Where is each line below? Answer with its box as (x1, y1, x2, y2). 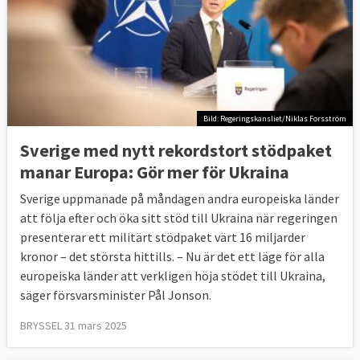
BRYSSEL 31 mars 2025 (20, 318, 127, 333)
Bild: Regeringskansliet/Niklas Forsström (203, 112, 346, 124)
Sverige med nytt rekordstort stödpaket (20, 139, 332, 162)
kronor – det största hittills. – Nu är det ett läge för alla (20, 248, 325, 265)
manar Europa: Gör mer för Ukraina (20, 161, 289, 184)
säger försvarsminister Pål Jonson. (20, 287, 211, 304)
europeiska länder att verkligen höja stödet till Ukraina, (20, 268, 325, 284)
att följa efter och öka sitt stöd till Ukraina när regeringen (20, 210, 337, 227)
